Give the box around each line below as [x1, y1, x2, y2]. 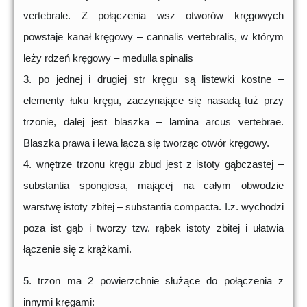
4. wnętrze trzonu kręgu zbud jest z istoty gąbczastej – [23, 158, 284, 171]
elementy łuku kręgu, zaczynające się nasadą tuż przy [23, 95, 284, 107]
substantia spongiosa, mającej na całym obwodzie [23, 180, 284, 192]
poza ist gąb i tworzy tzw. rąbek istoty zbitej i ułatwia [23, 222, 284, 234]
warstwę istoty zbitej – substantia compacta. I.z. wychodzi [23, 201, 284, 213]
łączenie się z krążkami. [23, 243, 132, 256]
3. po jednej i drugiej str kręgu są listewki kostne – [23, 73, 284, 86]
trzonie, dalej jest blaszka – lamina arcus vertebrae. [23, 116, 284, 128]
